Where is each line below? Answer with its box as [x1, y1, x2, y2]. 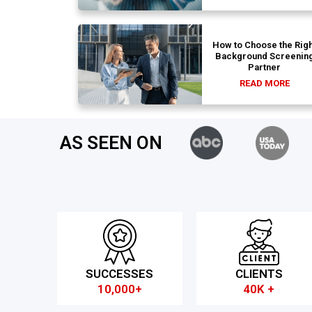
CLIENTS [235, 267, 283, 281]
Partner [248, 62, 281, 73]
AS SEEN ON [60, 132, 162, 154]
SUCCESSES [86, 267, 154, 281]
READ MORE [239, 78, 290, 89]
